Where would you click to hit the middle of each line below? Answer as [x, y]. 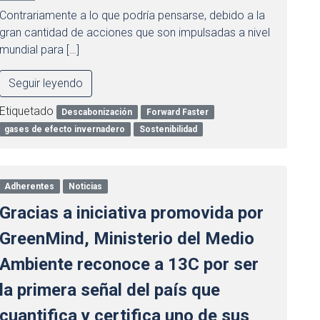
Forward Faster [178, 112]
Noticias [86, 186]
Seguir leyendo [45, 83]
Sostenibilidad [169, 129]
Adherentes [30, 186]
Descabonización [97, 112]
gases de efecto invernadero [65, 129]
